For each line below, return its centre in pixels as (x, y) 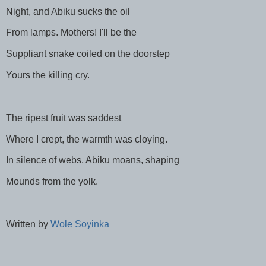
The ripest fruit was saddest (64, 118)
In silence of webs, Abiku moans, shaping (93, 160)
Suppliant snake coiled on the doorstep (88, 54)
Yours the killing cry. (48, 75)
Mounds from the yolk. (52, 182)
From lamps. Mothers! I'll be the (71, 33)
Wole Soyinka (80, 224)
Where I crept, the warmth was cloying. (87, 139)
